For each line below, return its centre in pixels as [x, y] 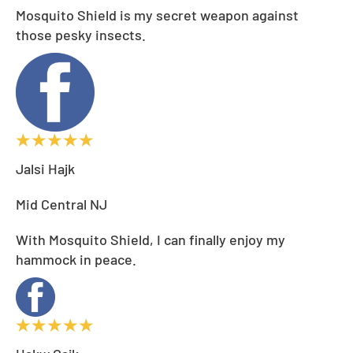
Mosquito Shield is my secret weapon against [157, 15]
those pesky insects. [81, 34]
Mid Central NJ [61, 204]
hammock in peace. [76, 259]
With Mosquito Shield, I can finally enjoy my [150, 239]
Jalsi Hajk [45, 168]
